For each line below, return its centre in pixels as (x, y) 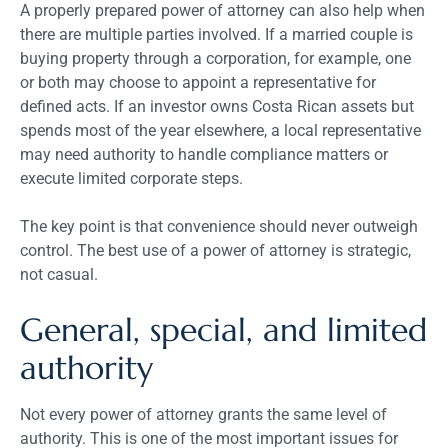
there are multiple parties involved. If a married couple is (216, 34)
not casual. (59, 274)
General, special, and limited (223, 329)
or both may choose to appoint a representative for (198, 82)
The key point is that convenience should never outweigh (219, 226)
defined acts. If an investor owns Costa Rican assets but (217, 106)
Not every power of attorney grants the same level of (203, 414)
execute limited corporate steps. (131, 178)
